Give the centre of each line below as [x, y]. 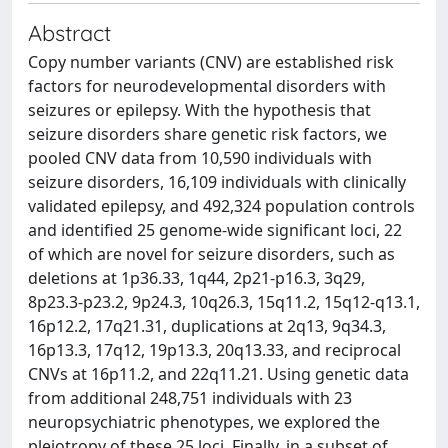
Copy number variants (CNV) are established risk [211, 62]
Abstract [69, 32]
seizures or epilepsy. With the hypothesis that [199, 110]
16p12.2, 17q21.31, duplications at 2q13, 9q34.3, [207, 326]
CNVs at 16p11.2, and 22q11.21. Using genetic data [218, 374]
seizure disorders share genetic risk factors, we [207, 134]
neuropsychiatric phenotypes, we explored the [204, 422]
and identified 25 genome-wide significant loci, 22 [215, 230]
